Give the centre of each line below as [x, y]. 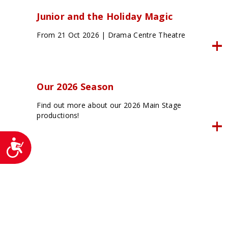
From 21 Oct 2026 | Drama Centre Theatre [111, 35]
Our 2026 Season [75, 87]
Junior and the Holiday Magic [105, 17]
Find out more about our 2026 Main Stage [109, 105]
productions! [58, 116]
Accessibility [45, 141]
